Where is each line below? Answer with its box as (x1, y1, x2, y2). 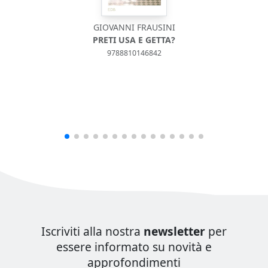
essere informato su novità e (56, 239, 212, 255)
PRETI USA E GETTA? (93, 34, 175, 46)
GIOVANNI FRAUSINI (93, 22, 175, 33)
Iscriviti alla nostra (41, 223, 144, 240)
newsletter (144, 223, 205, 240)
